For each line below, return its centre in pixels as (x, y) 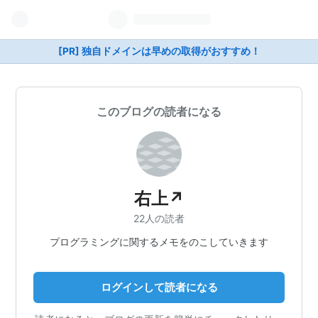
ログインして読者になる (159, 287)
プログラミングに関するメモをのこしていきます (159, 241)
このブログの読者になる (159, 111)
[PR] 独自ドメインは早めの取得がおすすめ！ (159, 51)
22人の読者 (159, 218)
